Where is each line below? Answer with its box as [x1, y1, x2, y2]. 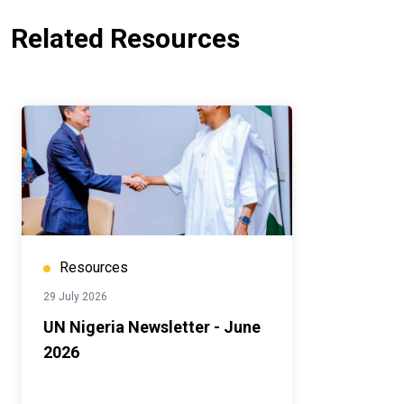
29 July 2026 [43, 290, 107, 304]
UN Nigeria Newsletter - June [43, 317, 261, 337]
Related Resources [11, 23, 240, 55]
